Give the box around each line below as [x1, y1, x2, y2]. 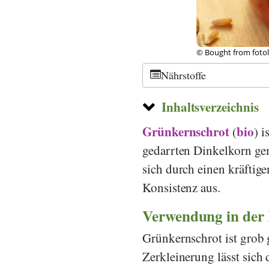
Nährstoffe [161, 68, 207, 82]
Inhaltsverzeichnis [161, 97, 259, 116]
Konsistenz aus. [142, 178, 221, 196]
